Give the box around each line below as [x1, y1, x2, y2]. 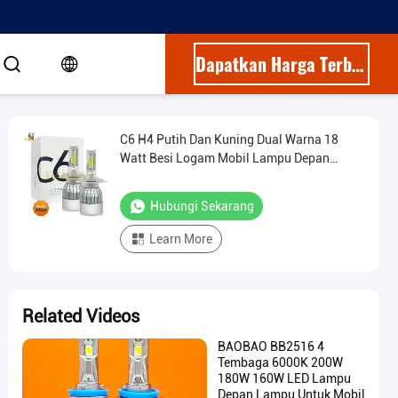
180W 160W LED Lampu [218, 371, 351, 386]
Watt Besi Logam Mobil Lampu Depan [120, 151, 330, 165]
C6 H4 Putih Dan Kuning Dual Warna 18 [120, 132, 338, 147]
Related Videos [22, 306, 139, 327]
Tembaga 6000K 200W [218, 355, 343, 370]
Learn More [149, 232, 212, 246]
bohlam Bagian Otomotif [120, 170, 259, 184]
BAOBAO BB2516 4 [218, 339, 324, 354]
